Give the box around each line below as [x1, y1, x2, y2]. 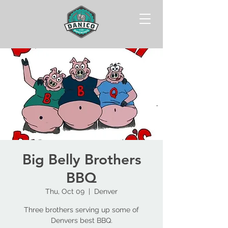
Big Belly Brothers [22, 151, 141, 168]
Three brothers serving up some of [24, 206, 139, 214]
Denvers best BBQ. [50, 216, 112, 224]
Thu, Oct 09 [45, 187, 84, 195]
